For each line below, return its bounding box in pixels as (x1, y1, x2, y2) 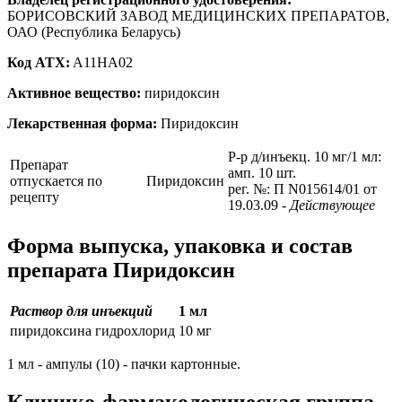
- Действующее (282, 197, 375, 213)
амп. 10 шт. (228, 164, 296, 180)
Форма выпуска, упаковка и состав (7, 233, 353, 258)
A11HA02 (70, 54, 133, 70)
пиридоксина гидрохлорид (10, 322, 175, 338)
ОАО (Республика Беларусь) (7, 23, 180, 39)
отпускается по (10, 172, 102, 188)
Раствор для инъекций (10, 302, 153, 319)
